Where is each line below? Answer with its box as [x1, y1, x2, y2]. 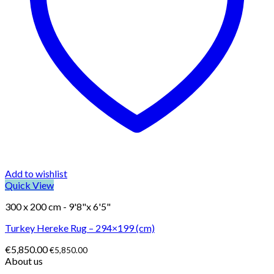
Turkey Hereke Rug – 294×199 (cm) [5, 221, 155, 234]
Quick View [5, 179, 54, 191]
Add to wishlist [5, 167, 67, 179]
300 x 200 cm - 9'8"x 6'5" [5, 200, 111, 212]
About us [5, 254, 43, 267]
